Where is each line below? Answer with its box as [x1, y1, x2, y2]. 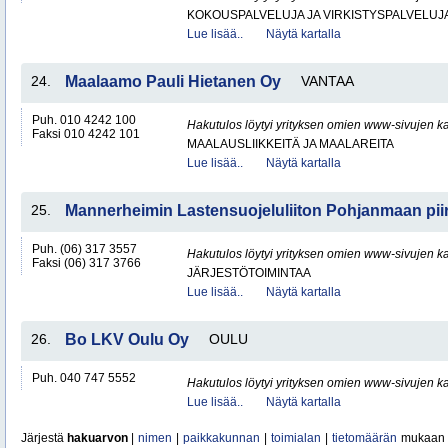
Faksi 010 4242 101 [32, 127, 140, 141]
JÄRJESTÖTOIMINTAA [187, 266, 311, 280]
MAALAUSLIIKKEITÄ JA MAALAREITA [187, 137, 394, 151]
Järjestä [21, 431, 67, 445]
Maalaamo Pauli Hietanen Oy [65, 73, 281, 90]
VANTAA [301, 73, 354, 89]
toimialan [271, 431, 321, 445]
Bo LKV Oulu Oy [65, 331, 189, 348]
